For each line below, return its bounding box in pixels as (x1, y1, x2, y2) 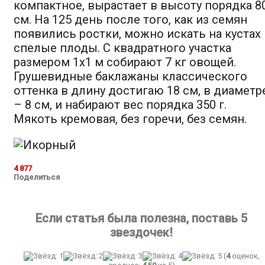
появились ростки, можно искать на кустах (14, 26, 261, 41)
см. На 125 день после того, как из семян (14, 12, 247, 27)
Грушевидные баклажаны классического (14, 69, 247, 83)
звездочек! (110, 225, 173, 240)
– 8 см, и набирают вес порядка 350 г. (14, 97, 227, 112)
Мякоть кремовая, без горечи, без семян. (14, 111, 247, 126)
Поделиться (14, 172, 60, 182)
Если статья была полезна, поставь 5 (35, 211, 247, 225)
